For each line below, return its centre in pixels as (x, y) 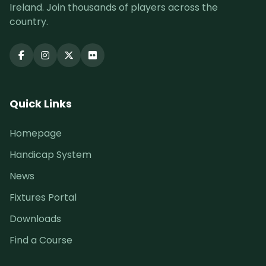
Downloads (35, 219)
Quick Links (41, 104)
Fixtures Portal (43, 197)
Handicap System (50, 155)
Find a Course (41, 240)
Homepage (36, 133)
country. (29, 22)
